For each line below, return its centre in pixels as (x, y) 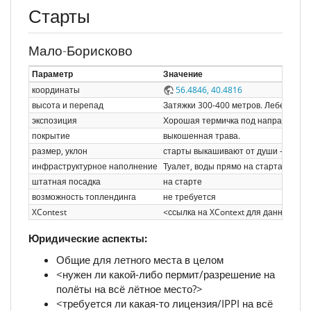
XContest (49, 212)
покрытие (51, 135)
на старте (183, 181)
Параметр (52, 74)
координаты (56, 90)
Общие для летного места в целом (140, 260)
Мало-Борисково (81, 51)
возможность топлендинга (84, 196)
